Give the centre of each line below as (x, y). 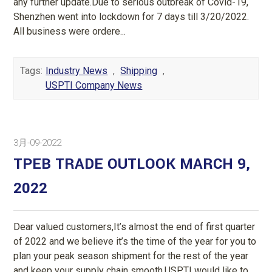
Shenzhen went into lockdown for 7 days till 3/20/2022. (131, 16)
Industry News (77, 70)
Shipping (139, 70)
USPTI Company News (94, 85)
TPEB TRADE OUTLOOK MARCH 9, (132, 164)
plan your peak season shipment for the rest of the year (131, 256)
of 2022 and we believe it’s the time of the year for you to (135, 241)
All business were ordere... (70, 31)
